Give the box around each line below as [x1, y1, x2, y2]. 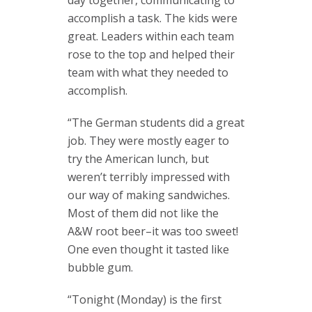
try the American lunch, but [68, 151, 209, 166]
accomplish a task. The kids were [68, 10, 237, 26]
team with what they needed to [68, 65, 228, 80]
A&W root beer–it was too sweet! [68, 224, 238, 239]
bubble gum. [68, 260, 133, 275]
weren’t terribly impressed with [68, 169, 230, 185]
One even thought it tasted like [68, 242, 229, 257]
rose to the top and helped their [68, 47, 235, 62]
